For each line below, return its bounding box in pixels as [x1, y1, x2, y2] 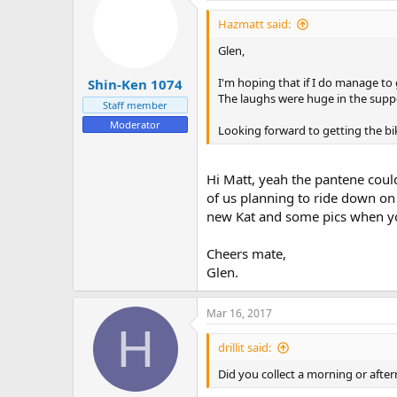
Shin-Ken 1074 [88, 74, 183, 93]
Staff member [103, 97, 167, 112]
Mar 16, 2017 [206, 305, 272, 321]
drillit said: [218, 339, 271, 355]
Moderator [110, 117, 160, 131]
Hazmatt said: [218, 16, 291, 33]
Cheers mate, [206, 244, 286, 262]
